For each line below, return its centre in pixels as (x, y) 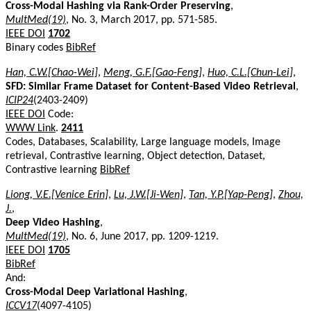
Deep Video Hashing (53, 222)
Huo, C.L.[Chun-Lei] (250, 73)
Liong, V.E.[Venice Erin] (57, 195)
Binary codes (36, 48)
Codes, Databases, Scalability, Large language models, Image (143, 142)
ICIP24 (19, 100)
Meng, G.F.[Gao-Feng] (153, 73)
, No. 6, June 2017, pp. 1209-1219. (142, 236)
